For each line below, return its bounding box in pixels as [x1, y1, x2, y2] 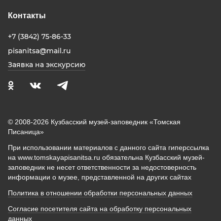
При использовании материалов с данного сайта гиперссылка [8, 144, 209, 152]
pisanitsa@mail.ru [8, 46, 71, 55]
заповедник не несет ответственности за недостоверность [8, 163, 196, 172]
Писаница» [8, 128, 44, 136]
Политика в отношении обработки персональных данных [8, 189, 192, 197]
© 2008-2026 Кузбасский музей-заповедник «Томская [8, 118, 181, 126]
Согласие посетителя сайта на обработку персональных [8, 205, 191, 213]
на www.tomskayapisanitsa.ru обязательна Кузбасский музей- [8, 153, 205, 162]
